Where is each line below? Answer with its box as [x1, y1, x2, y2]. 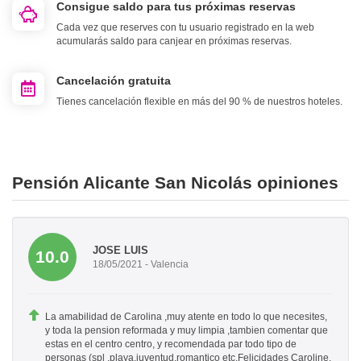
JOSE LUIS [93, 243, 148, 256]
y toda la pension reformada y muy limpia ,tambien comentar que [45, 325, 328, 337]
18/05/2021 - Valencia [93, 258, 189, 270]
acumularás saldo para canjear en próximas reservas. [56, 35, 292, 48]
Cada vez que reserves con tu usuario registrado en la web [56, 22, 314, 34]
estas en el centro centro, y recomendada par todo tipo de [45, 338, 297, 351]
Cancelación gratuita [56, 74, 171, 88]
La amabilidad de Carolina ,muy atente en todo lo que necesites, [45, 311, 327, 323]
